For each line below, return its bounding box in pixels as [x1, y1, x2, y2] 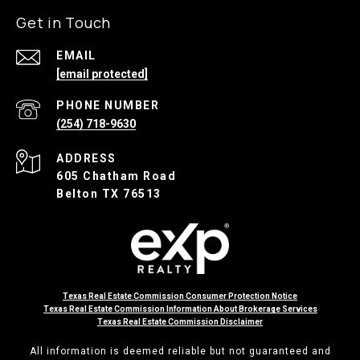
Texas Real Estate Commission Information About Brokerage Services [43, 304, 317, 313]
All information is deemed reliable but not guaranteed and [29, 345, 331, 357]
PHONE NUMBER [56, 98, 159, 112]
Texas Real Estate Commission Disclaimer [97, 317, 263, 326]
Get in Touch [16, 12, 111, 32]
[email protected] [56, 67, 148, 80]
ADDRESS [56, 151, 117, 165]
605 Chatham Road [56, 169, 176, 182]
